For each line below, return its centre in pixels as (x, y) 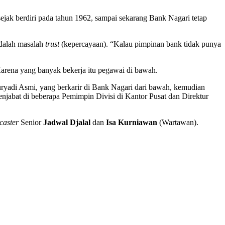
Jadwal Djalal (67, 122)
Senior (31, 122)
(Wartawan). (178, 122)
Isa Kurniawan (132, 122)
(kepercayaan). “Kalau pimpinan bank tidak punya (140, 44)
